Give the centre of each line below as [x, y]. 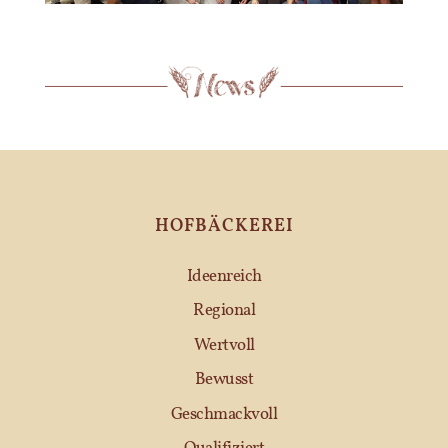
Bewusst [224, 380]
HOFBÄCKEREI [224, 226]
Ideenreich [224, 276]
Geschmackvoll [224, 414]
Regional [224, 311]
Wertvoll [224, 345]
